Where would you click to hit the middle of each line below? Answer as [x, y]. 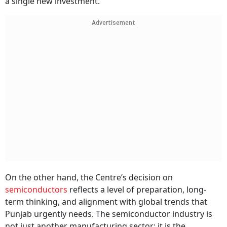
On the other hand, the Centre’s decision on [89, 177]
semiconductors [36, 190]
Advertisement [113, 23]
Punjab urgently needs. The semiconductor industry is [109, 214]
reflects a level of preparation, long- [137, 190]
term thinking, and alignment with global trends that [106, 202]
